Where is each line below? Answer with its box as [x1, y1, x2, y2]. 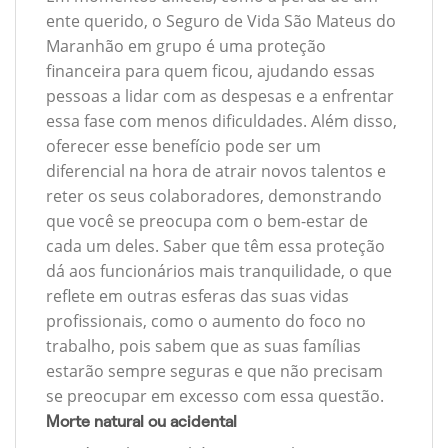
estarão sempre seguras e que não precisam [46, 360, 383, 383]
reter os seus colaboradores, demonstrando [46, 185, 382, 208]
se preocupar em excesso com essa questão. [46, 385, 384, 408]
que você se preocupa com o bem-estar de [46, 210, 368, 233]
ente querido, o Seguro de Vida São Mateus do [46, 10, 396, 33]
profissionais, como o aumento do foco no [46, 310, 366, 333]
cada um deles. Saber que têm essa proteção [46, 235, 385, 258]
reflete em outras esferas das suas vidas [46, 285, 349, 308]
